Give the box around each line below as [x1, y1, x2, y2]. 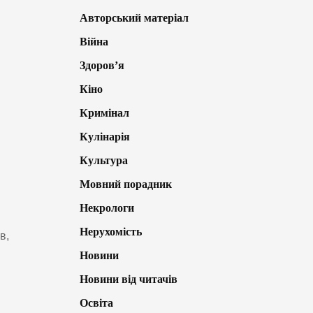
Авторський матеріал [79, 12, 189, 24]
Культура [79, 154, 128, 167]
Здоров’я [79, 59, 124, 72]
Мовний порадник [79, 178, 172, 191]
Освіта [79, 297, 113, 310]
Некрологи [79, 202, 134, 214]
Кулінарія [79, 131, 130, 143]
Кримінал [79, 107, 129, 119]
